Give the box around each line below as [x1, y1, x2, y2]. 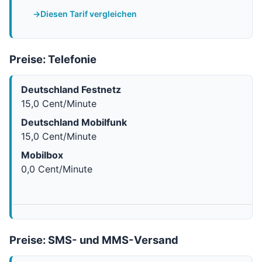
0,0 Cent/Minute [21, 163, 92, 175]
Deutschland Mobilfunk [21, 116, 127, 128]
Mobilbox [21, 149, 63, 161]
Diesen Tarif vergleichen [40, 9, 137, 19]
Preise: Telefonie [9, 53, 96, 65]
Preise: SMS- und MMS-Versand [9, 233, 178, 246]
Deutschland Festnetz [21, 84, 121, 95]
